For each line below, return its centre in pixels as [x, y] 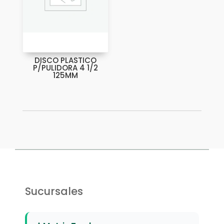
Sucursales [54, 191]
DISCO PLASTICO [65, 60]
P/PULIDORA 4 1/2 [65, 67]
